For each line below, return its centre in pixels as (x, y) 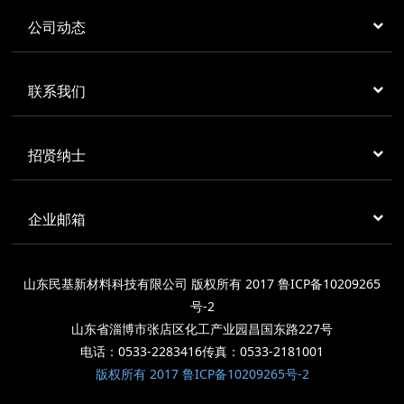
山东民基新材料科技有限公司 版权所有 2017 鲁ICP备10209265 (202, 284)
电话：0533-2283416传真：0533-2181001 (202, 352)
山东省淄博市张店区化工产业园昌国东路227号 (202, 329)
